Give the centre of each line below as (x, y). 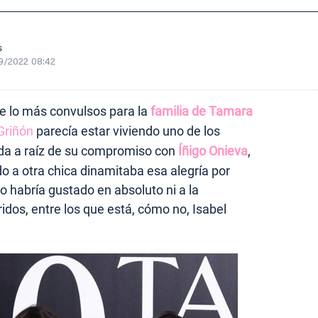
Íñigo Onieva (213, 150)
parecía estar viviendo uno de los (127, 131)
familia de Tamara (202, 111)
